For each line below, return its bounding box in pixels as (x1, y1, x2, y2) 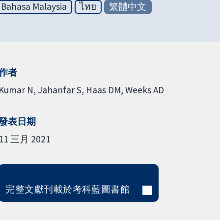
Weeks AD (125, 83, 164, 96)
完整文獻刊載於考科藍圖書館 (5, 183, 130, 195)
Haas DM (85, 83, 121, 96)
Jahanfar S (37, 83, 82, 96)
